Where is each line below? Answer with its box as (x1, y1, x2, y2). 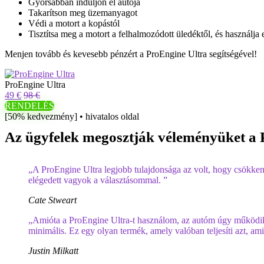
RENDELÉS (5, 101, 54, 111)
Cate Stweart (28, 195, 77, 205)
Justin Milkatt (28, 246, 78, 256)
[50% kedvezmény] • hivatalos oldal (5, 111, 139, 121)
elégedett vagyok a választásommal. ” (28, 175, 167, 185)
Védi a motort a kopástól (28, 18, 120, 28)
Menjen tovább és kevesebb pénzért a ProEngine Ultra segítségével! (5, 49, 257, 59)
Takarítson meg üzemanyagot (28, 8, 137, 18)
